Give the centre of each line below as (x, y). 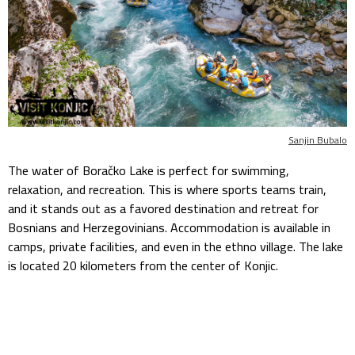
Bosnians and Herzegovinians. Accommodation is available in (169, 228)
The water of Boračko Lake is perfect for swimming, (149, 171)
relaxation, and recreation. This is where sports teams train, (167, 190)
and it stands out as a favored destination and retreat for (163, 209)
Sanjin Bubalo (318, 140)
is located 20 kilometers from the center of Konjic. (143, 266)
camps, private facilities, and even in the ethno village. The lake (176, 247)
